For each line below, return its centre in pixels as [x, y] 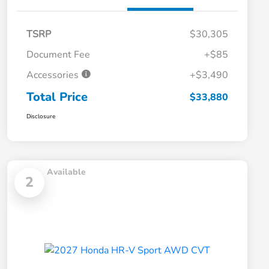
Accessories [54, 75]
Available [66, 172]
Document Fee [58, 55]
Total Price [57, 97]
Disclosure [41, 117]
